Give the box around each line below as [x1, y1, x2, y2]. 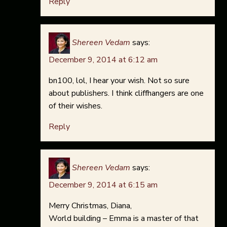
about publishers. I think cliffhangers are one [49, 88, 204, 99]
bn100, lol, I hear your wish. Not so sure [49, 75, 190, 87]
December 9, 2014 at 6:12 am [49, 54, 158, 66]
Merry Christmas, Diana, [49, 200, 132, 212]
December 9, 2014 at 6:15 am [49, 179, 158, 191]
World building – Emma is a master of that [49, 213, 199, 224]
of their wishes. [49, 100, 102, 112]
